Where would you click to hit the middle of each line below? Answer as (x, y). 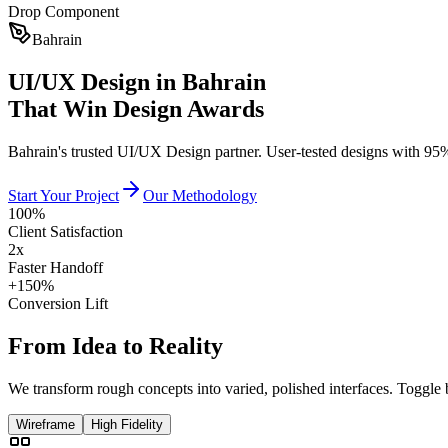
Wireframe (45, 424)
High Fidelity (127, 424)
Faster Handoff (55, 267)
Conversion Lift (58, 303)
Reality (186, 345)
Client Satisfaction (65, 231)
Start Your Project (63, 195)
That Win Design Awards (136, 108)
